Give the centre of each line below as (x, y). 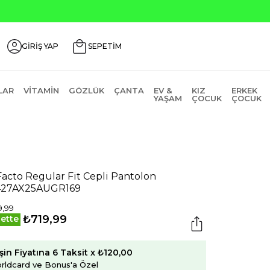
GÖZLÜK (86, 90)
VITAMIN (41, 90)
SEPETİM (105, 46)
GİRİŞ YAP (40, 46)
